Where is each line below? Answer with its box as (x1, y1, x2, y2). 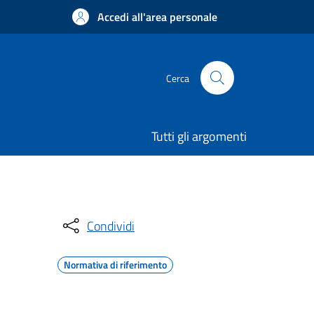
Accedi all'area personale (97, 8, 217, 25)
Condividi (87, 216, 135, 235)
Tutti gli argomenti (151, 127, 247, 146)
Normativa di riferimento (64, 257, 167, 272)
